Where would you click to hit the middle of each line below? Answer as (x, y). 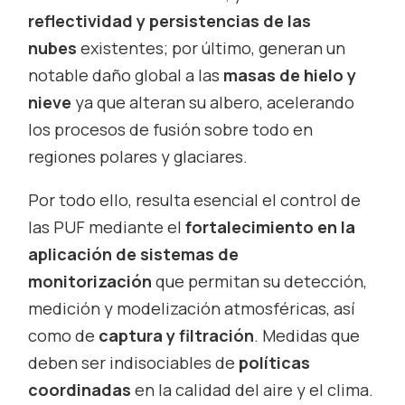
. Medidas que (307, 335)
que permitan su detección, (260, 281)
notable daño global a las (126, 75)
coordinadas (80, 389)
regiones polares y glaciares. (138, 156)
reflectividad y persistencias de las (170, 20)
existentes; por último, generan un (212, 47)
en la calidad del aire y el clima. (253, 389)
